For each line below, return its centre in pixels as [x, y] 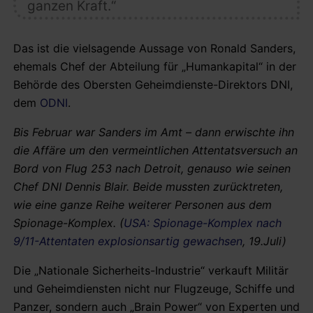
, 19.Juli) [264, 241]
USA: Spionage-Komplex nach [203, 223]
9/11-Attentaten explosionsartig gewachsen [128, 241]
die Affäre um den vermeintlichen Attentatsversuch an [155, 150]
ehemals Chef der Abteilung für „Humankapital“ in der [155, 66]
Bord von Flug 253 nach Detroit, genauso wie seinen [152, 168]
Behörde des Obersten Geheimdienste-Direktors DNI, [153, 84]
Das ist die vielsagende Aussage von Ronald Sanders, [154, 48]
